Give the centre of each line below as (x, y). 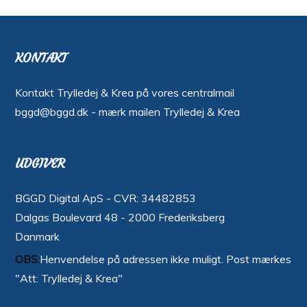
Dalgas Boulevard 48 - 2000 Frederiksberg (120, 218)
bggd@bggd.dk (52, 112)
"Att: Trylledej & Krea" (69, 279)
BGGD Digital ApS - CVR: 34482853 (106, 198)
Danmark (38, 237)
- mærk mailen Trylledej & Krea (164, 112)
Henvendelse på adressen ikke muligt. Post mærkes (166, 259)
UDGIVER (40, 164)
